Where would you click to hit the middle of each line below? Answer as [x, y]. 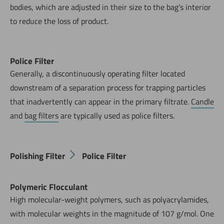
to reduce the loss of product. [59, 21]
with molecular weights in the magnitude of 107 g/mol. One [112, 213]
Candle [202, 102]
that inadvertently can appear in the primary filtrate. [100, 102]
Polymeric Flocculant [49, 187]
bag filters [41, 116]
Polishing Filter [37, 156]
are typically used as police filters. [116, 116]
